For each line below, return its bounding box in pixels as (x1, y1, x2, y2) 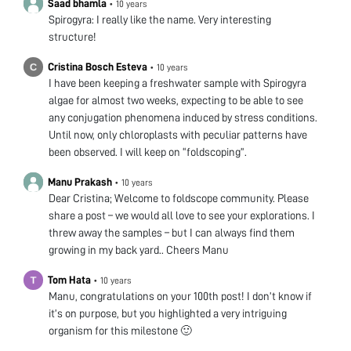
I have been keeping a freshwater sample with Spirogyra (49, 78, 306, 89)
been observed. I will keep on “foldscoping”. (49, 147, 247, 158)
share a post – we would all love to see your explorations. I (49, 210, 315, 222)
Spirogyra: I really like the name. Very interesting (49, 14, 271, 26)
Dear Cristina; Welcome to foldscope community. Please (49, 193, 309, 204)
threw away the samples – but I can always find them (49, 227, 295, 239)
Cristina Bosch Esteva (48, 61, 147, 73)
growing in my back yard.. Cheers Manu (49, 244, 229, 256)
